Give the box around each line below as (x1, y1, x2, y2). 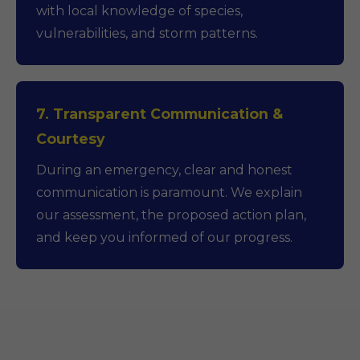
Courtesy (36, 130, 105, 147)
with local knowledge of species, (36, 3, 243, 18)
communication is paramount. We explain (36, 185, 302, 200)
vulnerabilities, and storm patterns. (36, 26, 258, 41)
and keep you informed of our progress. (36, 230, 292, 245)
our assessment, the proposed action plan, (36, 207, 306, 223)
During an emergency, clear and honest (36, 162, 292, 178)
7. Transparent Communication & (36, 105, 283, 122)
